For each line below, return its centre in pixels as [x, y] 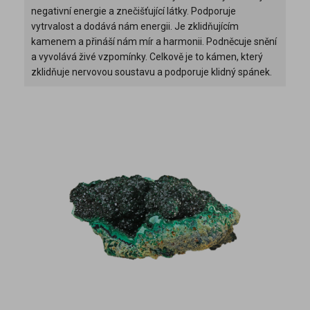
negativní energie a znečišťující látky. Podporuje [134, 11]
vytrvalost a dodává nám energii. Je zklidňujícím [135, 26]
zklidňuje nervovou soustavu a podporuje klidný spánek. [152, 72]
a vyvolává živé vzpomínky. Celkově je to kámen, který [147, 56]
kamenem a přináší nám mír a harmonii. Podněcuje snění [154, 41]
